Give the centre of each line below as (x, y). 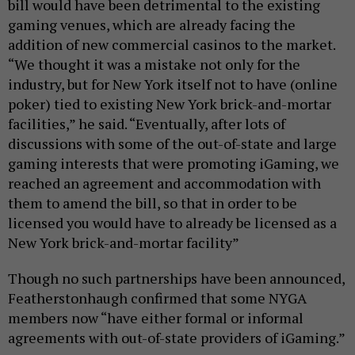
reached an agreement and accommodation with (164, 183)
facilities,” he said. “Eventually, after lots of (147, 124)
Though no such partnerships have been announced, (176, 278)
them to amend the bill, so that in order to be (153, 203)
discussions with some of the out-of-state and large (172, 143)
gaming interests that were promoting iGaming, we (174, 163)
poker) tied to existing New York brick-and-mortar (170, 104)
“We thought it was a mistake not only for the (154, 64)
